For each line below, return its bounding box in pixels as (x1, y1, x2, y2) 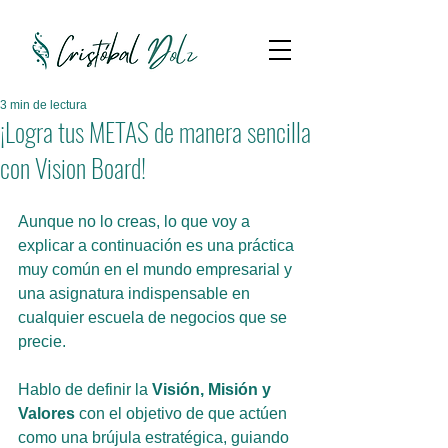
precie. (18, 333, 66, 350)
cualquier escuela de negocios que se (18, 309, 291, 326)
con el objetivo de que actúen (75, 405, 291, 422)
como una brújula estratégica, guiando (18, 429, 293, 446)
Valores (18, 405, 75, 422)
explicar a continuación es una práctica (18, 237, 298, 254)
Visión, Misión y (152, 381, 275, 398)
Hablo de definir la (18, 381, 152, 398)
